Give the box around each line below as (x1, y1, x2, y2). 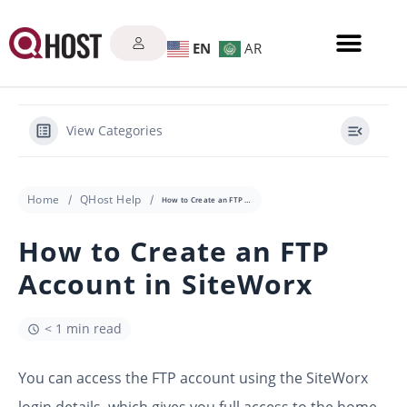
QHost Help (79, 192, 142, 208)
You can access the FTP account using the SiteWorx (18, 368, 368, 389)
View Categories (66, 122, 163, 140)
